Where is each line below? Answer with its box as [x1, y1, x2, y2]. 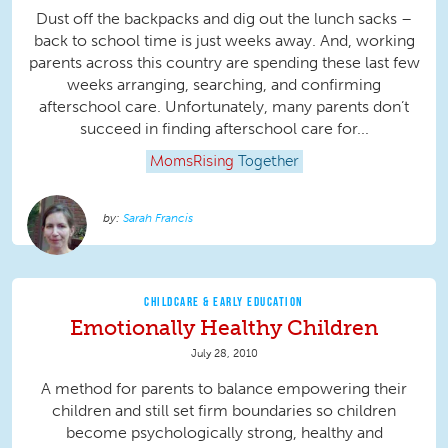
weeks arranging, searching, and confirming [67, 75, 381, 95]
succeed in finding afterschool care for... [79, 119, 369, 139]
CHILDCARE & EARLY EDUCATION [144, 294, 304, 309]
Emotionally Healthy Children [70, 315, 378, 341]
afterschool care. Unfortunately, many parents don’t [39, 97, 409, 117]
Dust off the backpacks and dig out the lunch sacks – [36, 9, 412, 29]
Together [237, 155, 299, 170]
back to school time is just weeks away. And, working [33, 31, 415, 51]
